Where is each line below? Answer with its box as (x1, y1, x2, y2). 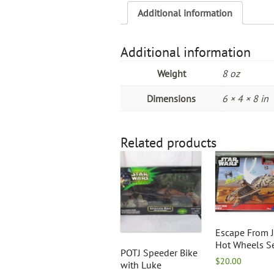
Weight (157, 67, 186, 80)
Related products (120, 133, 217, 151)
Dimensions (147, 92, 196, 105)
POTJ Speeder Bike (120, 246, 198, 259)
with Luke (120, 258, 161, 271)
